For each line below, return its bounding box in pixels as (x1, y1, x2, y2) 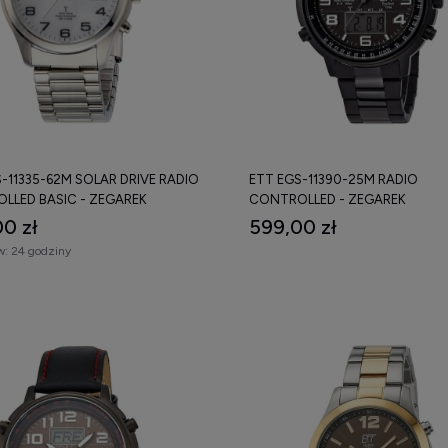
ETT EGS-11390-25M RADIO (249, 171, 418, 187)
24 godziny (11, 243, 71, 258)
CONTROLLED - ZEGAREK (249, 191, 406, 207)
